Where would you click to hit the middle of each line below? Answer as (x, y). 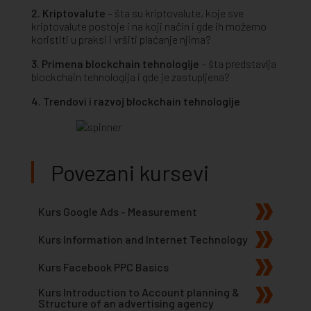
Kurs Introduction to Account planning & (139, 292)
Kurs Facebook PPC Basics (103, 267)
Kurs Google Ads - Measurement (118, 212)
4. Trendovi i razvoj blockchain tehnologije (136, 101)
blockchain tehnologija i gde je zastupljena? (131, 76)
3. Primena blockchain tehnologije (115, 63)
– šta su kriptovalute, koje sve (175, 12)
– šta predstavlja (238, 63)
